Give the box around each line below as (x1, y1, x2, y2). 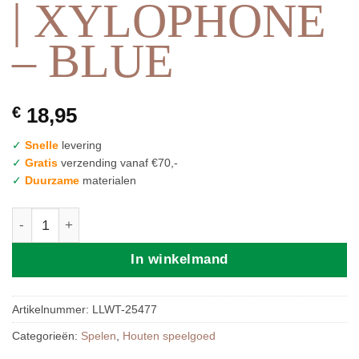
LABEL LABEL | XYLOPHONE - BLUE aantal (11, 210, 280, 224)
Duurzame (25, 173, 79, 187)
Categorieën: (12, 329, 81, 342)
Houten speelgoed (123, 329, 216, 342)
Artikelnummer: (12, 302, 92, 316)
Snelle (25, 138, 58, 151)
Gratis (25, 155, 58, 169)
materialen (79, 173, 136, 187)
